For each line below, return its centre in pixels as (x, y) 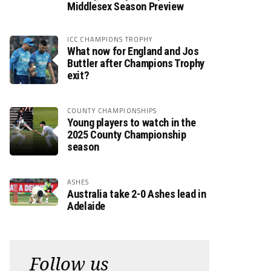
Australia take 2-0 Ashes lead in (137, 194)
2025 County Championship (127, 135)
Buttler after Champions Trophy (136, 63)
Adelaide (87, 206)
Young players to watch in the (132, 122)
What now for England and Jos (133, 51)
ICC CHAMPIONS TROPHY (110, 39)
